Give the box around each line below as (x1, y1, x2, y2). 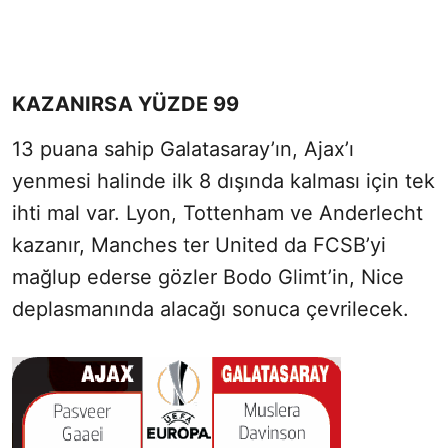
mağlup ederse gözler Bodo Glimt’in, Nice (12, 264, 404, 289)
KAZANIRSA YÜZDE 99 (12, 91, 240, 116)
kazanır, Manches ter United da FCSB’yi (12, 232, 386, 257)
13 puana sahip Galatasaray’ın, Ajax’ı (12, 136, 354, 161)
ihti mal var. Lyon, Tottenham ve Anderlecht (12, 200, 423, 225)
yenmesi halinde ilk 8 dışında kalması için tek (12, 168, 435, 193)
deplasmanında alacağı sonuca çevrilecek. (12, 296, 409, 321)
